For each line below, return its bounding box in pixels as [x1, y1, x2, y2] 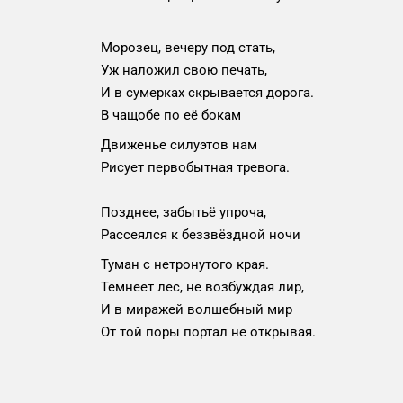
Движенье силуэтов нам [101, 137, 257, 153]
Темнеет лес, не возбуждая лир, [101, 279, 304, 295]
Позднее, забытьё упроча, [101, 204, 266, 220]
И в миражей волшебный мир [101, 301, 292, 318]
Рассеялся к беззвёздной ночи [101, 227, 300, 243]
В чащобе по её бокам [101, 107, 241, 123]
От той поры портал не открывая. [101, 324, 316, 340]
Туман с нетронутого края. [101, 256, 269, 273]
